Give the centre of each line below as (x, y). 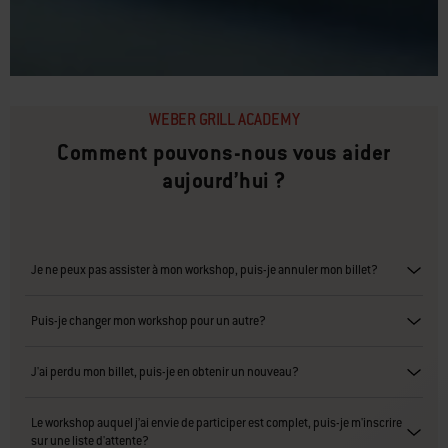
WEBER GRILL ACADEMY (224, 119)
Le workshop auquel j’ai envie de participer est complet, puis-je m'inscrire (216, 422)
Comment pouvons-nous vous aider (224, 152)
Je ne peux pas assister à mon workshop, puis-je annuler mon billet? (204, 269)
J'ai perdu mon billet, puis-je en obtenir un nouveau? (165, 371)
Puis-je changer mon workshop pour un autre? (148, 320)
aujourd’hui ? (224, 180)
